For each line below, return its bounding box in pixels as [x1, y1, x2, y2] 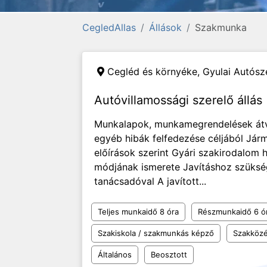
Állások [149, 21, 182, 33]
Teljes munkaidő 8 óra [98, 207, 179, 216]
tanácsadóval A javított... [94, 175, 206, 187]
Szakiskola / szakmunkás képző [98, 228, 214, 238]
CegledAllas [82, 21, 136, 33]
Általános [98, 250, 132, 259]
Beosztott [151, 250, 187, 259]
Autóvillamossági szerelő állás [94, 93, 262, 107]
